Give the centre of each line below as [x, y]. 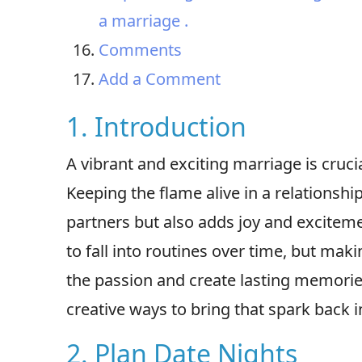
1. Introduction [156, 127]
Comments [140, 50]
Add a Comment [160, 79]
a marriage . [143, 21]
